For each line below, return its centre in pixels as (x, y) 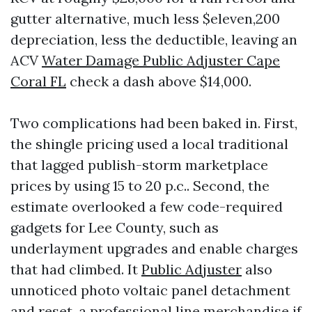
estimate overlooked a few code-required (147, 206)
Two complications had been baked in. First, (154, 123)
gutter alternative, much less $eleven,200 (145, 18)
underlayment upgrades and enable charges (154, 248)
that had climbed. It (76, 269)
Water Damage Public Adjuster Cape (161, 60)
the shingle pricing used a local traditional (149, 144)
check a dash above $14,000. (159, 81)
